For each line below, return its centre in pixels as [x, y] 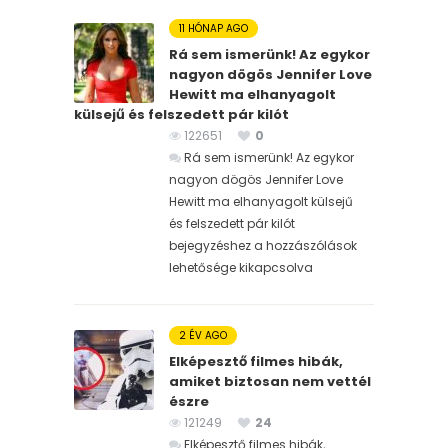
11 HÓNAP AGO [213, 28]
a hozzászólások [304, 245]
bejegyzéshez [210, 245]
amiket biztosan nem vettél [270, 381]
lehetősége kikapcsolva [241, 267]
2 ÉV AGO [203, 335]
